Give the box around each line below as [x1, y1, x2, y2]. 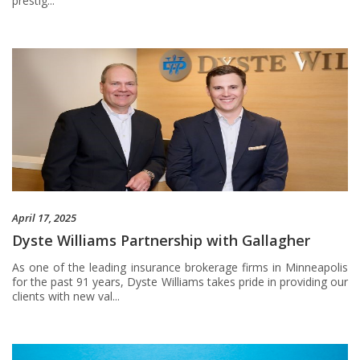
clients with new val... [12, 288, 120, 305]
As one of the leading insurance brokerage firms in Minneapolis [12, 260, 348, 276]
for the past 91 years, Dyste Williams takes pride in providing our [12, 274, 348, 290]
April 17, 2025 [12, 211, 76, 226]
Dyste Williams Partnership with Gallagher [12, 231, 310, 251]
